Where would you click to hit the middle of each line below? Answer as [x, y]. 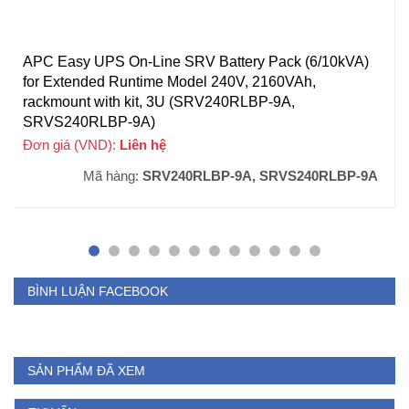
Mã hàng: [113, 176]
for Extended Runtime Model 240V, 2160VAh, [169, 82]
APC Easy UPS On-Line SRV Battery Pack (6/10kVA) [196, 62]
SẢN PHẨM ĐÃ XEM [86, 371]
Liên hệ [143, 145]
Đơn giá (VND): [71, 145]
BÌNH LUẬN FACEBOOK [98, 292]
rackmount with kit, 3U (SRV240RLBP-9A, [159, 102]
